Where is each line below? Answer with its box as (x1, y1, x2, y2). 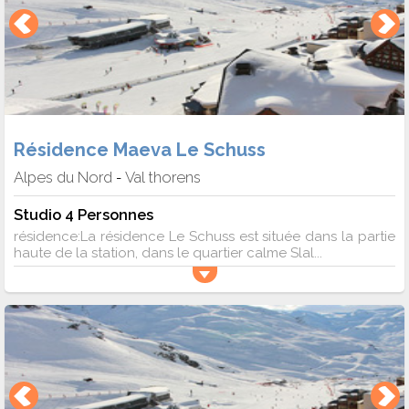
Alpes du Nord (14, 167, 112, 186)
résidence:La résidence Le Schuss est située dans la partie (14, 227, 395, 245)
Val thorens (125, 167, 201, 186)
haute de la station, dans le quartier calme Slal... (14, 244, 322, 261)
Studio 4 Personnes (14, 204, 153, 224)
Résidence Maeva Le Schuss (14, 138, 266, 161)
